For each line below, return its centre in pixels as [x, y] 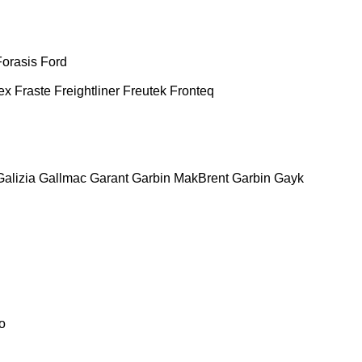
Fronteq [192, 90]
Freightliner [87, 90]
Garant [109, 178]
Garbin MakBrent [180, 178]
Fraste [33, 90]
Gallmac [63, 178]
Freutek [145, 90]
